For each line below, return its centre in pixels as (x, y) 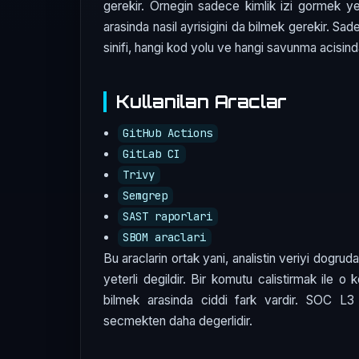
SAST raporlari (168, 217)
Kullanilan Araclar (202, 101)
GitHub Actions (168, 133)
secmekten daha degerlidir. (178, 321)
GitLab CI (152, 154)
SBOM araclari (165, 238)
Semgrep (145, 196)
